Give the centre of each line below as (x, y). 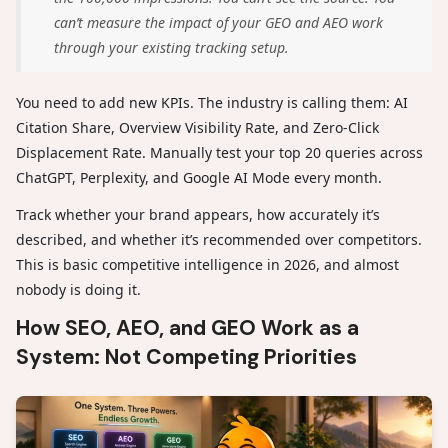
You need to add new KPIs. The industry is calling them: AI (212, 103)
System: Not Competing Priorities (186, 357)
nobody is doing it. (78, 290)
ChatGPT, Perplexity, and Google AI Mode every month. (201, 178)
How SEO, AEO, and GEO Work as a (187, 328)
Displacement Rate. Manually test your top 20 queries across (219, 153)
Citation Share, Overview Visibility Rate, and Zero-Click (197, 128)
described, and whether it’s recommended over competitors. (219, 240)
